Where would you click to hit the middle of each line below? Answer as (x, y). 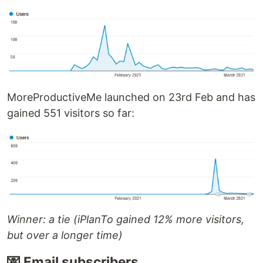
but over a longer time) (65, 235)
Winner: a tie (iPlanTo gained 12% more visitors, (126, 220)
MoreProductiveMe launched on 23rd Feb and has (131, 97)
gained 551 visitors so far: (71, 113)
